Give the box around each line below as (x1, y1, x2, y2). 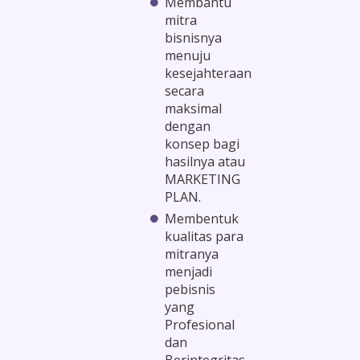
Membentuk (164, 209, 239, 227)
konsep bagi (164, 134, 239, 153)
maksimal (164, 99, 222, 117)
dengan (164, 117, 211, 135)
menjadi (164, 262, 212, 280)
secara (164, 81, 204, 100)
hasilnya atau (164, 152, 245, 170)
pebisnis (164, 280, 215, 298)
